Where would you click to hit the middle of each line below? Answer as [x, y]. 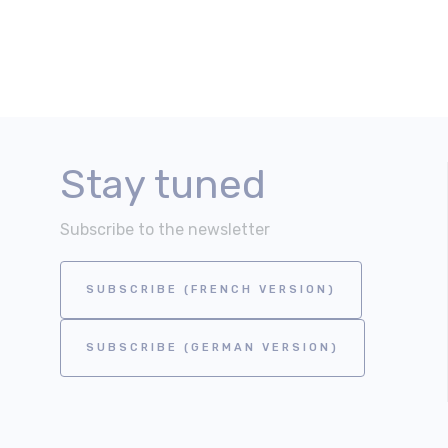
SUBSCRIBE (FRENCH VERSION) [211, 289]
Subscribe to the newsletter [165, 229]
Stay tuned [163, 184]
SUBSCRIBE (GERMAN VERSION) [212, 347]
